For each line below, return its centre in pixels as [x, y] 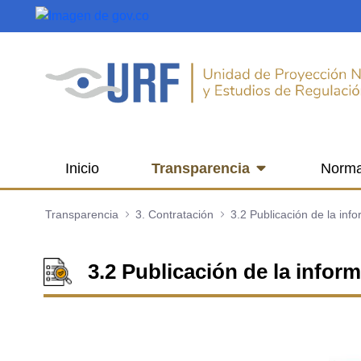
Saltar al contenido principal [85, 15]
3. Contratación [174, 214]
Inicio [82, 168]
